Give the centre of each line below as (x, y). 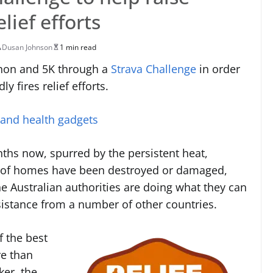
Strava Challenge (154, 69)
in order (218, 69)
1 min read (78, 47)
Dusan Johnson (27, 47)
